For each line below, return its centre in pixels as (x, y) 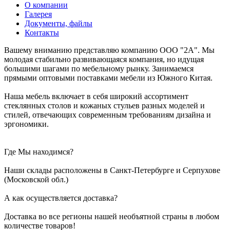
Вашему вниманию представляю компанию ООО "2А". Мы (109, 50)
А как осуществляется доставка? (61, 198)
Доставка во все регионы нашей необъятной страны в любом (112, 216)
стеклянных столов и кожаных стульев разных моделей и (104, 105)
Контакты (42, 32)
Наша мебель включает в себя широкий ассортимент (96, 96)
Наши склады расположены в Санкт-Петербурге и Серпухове (112, 170)
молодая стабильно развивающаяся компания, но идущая (104, 59)
